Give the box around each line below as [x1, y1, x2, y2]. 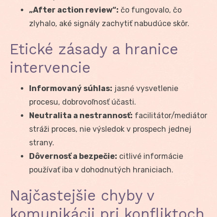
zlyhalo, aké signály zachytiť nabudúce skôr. [29, 18, 189, 28]
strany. [29, 138, 54, 147]
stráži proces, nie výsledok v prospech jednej [29, 124, 191, 134]
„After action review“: [29, 5, 119, 15]
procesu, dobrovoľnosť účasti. [29, 97, 136, 107]
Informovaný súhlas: [29, 83, 112, 93]
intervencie [10, 59, 91, 76]
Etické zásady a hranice [10, 40, 178, 58]
